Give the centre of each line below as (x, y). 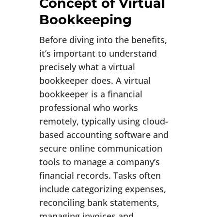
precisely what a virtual (87, 67)
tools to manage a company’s (99, 162)
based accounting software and (104, 135)
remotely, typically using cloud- (103, 121)
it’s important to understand (98, 54)
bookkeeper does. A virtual (95, 81)
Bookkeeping (85, 20)
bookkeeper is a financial (91, 94)
